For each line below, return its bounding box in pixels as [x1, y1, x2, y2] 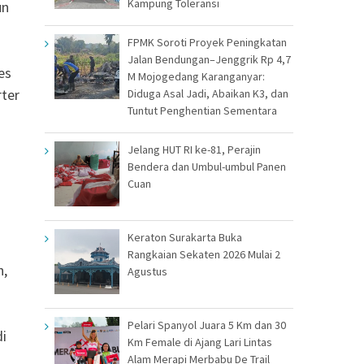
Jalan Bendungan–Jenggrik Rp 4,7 [128, 51, 291, 67]
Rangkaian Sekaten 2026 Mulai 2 [128, 246, 280, 262]
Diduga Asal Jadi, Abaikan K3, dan [128, 85, 288, 101]
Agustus [128, 263, 167, 279]
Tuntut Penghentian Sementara [128, 102, 277, 118]
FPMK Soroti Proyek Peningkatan [128, 34, 287, 50]
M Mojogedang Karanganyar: [128, 68, 265, 84]
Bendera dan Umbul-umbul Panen [128, 158, 286, 174]
